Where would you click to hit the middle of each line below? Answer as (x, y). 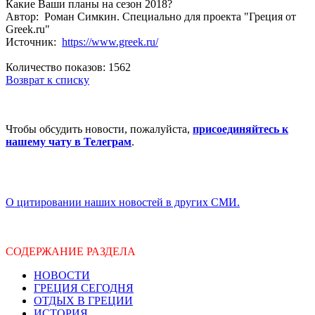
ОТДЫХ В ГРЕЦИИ (83, 300)
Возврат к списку (47, 79)
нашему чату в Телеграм (69, 141)
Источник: (34, 41)
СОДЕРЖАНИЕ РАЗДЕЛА (71, 251)
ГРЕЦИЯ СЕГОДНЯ (84, 288)
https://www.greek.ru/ (110, 41)
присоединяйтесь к (240, 129)
